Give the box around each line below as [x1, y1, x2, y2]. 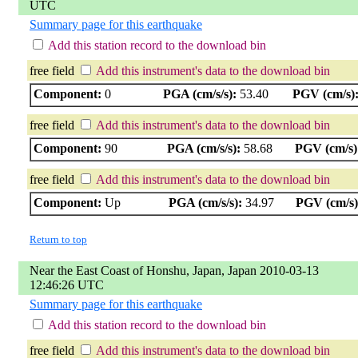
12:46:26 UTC [30, 277, 104, 292]
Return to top [30, 233, 87, 245]
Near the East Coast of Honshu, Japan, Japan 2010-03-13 [30, 263, 319, 277]
